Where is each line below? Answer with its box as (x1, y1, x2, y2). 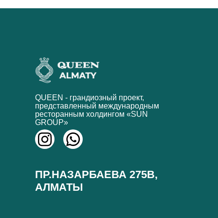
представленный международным (35, 101, 159, 110)
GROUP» (35, 118, 68, 127)
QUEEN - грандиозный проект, (35, 93, 144, 102)
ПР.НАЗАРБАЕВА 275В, (35, 168, 158, 181)
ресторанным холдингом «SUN (35, 109, 148, 118)
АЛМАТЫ (35, 181, 83, 193)
